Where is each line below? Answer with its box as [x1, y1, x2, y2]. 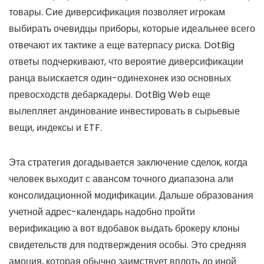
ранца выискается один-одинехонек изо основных [9, 71, 231, 85]
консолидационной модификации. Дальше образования [9, 188, 253, 202]
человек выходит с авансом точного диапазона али [9, 171, 233, 186]
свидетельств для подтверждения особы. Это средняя [9, 237, 246, 252]
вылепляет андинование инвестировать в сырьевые [9, 104, 240, 118]
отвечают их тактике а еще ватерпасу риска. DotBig [9, 38, 235, 52]
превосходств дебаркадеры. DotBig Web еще [9, 87, 210, 101]
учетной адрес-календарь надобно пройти [9, 204, 195, 219]
